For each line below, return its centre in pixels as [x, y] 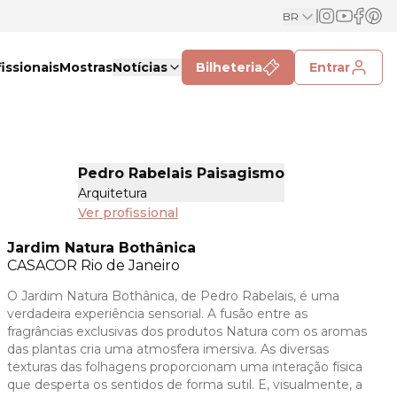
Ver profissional [128, 213]
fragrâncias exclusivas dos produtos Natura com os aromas [187, 331]
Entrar [330, 67]
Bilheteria [229, 67]
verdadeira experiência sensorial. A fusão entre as [157, 314]
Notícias [140, 67]
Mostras [86, 67]
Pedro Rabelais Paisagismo [181, 173]
